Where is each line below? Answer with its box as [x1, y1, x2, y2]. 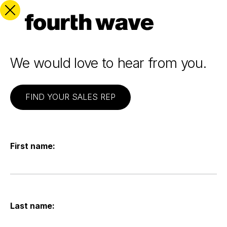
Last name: [10, 201, 55, 211]
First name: [10, 141, 55, 151]
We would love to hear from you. [10, 55, 207, 71]
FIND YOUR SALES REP [25, 91, 116, 102]
